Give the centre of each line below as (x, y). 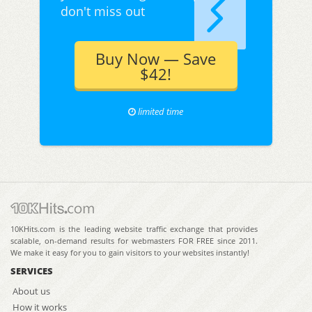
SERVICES (32, 271)
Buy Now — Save (156, 59)
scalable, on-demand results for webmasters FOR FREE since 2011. (134, 240)
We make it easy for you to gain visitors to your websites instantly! (130, 252)
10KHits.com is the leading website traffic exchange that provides (134, 228)
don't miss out (102, 11)
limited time (160, 112)
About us (31, 291)
